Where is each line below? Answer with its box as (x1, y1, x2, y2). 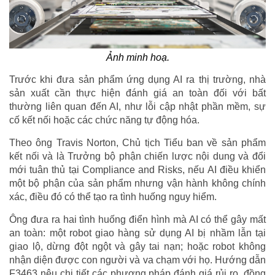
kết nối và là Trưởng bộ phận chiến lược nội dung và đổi (9, 150, 266, 161)
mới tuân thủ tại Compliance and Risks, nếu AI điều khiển (9, 164, 266, 175)
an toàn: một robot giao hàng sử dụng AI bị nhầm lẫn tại (9, 227, 266, 238)
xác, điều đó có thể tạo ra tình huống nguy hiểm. (9, 191, 217, 202)
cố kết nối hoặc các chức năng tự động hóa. (9, 114, 199, 125)
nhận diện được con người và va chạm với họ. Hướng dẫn (9, 254, 266, 265)
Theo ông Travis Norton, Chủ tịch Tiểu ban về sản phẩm (9, 137, 266, 148)
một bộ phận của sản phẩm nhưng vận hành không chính (9, 177, 266, 188)
